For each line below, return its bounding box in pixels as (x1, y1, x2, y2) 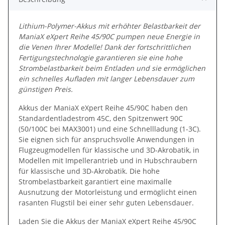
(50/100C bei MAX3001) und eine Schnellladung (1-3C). (19, 124, 201, 134)
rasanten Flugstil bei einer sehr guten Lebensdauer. (19, 197, 194, 207)
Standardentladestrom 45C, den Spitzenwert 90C (19, 113, 183, 123)
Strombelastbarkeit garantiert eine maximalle (19, 176, 172, 186)
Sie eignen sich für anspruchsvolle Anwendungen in (19, 134, 194, 144)
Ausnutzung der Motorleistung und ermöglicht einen (19, 187, 197, 197)
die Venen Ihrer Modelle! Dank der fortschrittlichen (19, 42, 191, 52)
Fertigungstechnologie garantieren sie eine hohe (19, 52, 182, 62)
